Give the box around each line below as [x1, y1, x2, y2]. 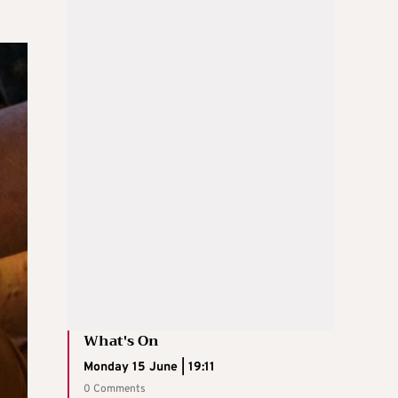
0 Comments [84, 381, 146, 396]
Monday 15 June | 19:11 [84, 359, 215, 375]
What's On [84, 328, 159, 354]
